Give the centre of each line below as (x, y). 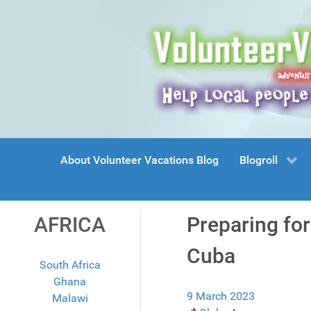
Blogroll (259, 160)
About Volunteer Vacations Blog (140, 160)
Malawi (70, 299)
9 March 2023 (220, 296)
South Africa (70, 265)
